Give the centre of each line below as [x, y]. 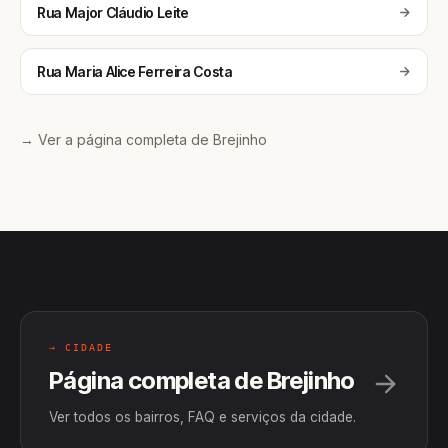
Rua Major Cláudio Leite [113, 12]
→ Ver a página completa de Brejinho [143, 139]
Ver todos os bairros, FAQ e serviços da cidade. [202, 417]
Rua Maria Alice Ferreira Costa [135, 71]
